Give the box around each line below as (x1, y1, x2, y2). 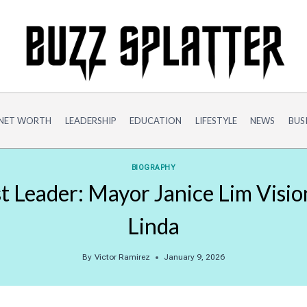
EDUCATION (130, 114, 182, 126)
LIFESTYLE (195, 114, 237, 126)
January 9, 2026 (163, 252, 225, 262)
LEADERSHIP (64, 114, 116, 126)
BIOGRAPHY (131, 162, 176, 172)
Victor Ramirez (94, 252, 150, 262)
